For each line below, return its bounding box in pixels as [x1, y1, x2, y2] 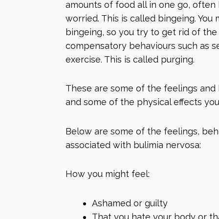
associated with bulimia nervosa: [66, 139, 201, 150]
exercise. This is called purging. [66, 54, 195, 65]
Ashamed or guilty [92, 197, 168, 208]
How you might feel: [66, 169, 150, 179]
